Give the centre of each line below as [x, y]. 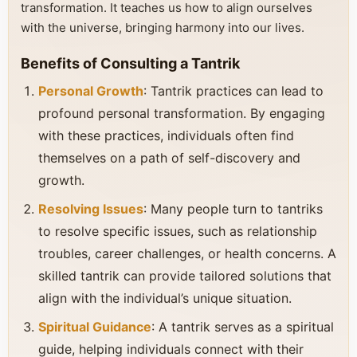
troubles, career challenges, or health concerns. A [187, 253]
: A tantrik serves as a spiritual [243, 327]
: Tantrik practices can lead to [233, 91]
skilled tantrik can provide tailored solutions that [185, 276]
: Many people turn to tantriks [233, 209]
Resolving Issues [91, 209]
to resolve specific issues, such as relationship [178, 231]
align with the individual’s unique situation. [165, 298]
